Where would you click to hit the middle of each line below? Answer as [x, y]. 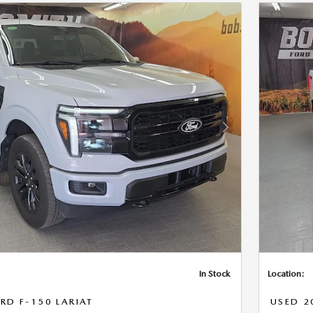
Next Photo [247, 133]
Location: [286, 273]
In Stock [214, 273]
